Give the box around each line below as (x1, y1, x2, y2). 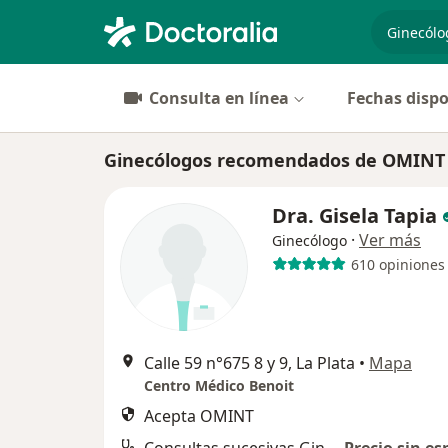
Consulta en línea (149, 87, 289, 109)
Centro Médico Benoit (144, 376, 294, 395)
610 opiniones (350, 254, 445, 274)
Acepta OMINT (144, 405, 254, 427)
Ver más (359, 229, 421, 251)
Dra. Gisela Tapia (272, 202, 437, 229)
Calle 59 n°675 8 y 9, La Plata (144, 352, 355, 374)
